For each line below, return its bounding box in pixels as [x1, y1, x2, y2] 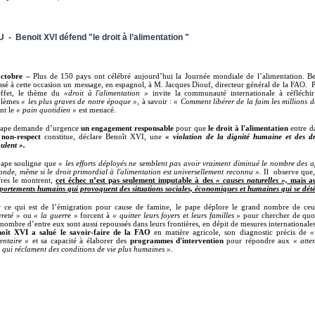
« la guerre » [34, 211, 78, 219]
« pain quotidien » [16, 105, 77, 114]
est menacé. [77, 105, 116, 114]
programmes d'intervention [129, 236, 224, 245]
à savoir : [139, 97, 174, 105]
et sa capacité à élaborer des [29, 236, 130, 245]
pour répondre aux [223, 236, 293, 245]
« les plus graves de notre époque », [21, 97, 140, 105]
